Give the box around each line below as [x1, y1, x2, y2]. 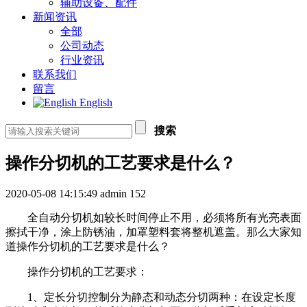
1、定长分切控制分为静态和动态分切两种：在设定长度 [27, 291, 296, 303]
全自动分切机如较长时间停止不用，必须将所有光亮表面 [27, 211, 302, 223]
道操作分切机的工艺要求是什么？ [5, 240, 170, 252]
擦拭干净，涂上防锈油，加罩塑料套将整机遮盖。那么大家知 [5, 225, 302, 238]
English [77, 97, 112, 108]
